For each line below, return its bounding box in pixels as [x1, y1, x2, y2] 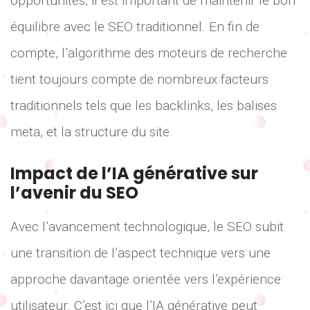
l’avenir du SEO [10, 181, 138, 204]
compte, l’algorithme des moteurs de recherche [10, 45, 287, 62]
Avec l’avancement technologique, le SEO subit [10, 218, 284, 235]
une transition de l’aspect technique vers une [10, 244, 271, 261]
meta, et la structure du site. [10, 124, 173, 140]
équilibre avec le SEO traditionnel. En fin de [10, 19, 259, 35]
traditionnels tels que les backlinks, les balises [10, 98, 277, 114]
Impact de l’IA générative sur [10, 161, 258, 185]
